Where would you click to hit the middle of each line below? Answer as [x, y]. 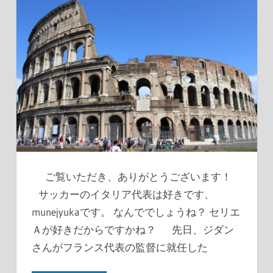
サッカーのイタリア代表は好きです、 [123, 194]
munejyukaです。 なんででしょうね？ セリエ [136, 211]
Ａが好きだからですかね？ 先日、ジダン [133, 229]
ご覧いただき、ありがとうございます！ [135, 176]
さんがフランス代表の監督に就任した [120, 247]
